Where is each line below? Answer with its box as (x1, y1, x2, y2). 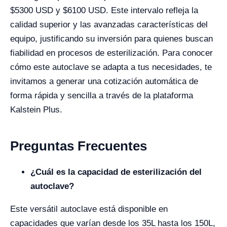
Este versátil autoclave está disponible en (10, 204, 168, 214)
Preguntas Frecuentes (10, 138, 147, 154)
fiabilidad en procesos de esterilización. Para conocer (10, 48, 213, 58)
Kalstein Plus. (10, 105, 62, 115)
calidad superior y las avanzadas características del (10, 20, 208, 29)
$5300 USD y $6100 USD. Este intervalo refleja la (10, 6, 198, 15)
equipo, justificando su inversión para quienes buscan (10, 34, 213, 44)
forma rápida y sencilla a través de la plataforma (10, 91, 193, 100)
